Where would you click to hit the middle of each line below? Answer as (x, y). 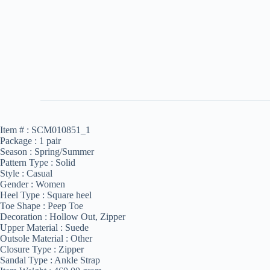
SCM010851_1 (61, 130)
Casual (39, 173)
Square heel (69, 195)
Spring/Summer (64, 151)
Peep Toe (65, 206)
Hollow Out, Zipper (87, 216)
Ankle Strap (77, 260)
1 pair (50, 140)
